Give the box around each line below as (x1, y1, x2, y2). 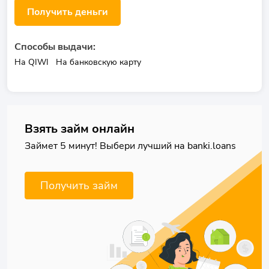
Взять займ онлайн (25, 121, 134, 137)
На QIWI (14, 56, 49, 68)
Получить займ (40, 178, 118, 193)
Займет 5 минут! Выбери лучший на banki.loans (25, 139, 236, 153)
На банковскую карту (56, 56, 141, 68)
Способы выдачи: (14, 40, 95, 53)
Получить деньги (27, 5, 108, 19)
